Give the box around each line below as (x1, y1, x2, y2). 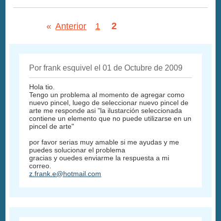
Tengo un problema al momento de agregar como (29, 90, 185, 99)
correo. (29, 161, 52, 170)
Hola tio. (29, 82, 55, 91)
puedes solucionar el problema (29, 146, 126, 154)
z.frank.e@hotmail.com (29, 169, 102, 178)
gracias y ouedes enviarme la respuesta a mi (29, 153, 170, 162)
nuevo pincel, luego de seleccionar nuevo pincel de (29, 98, 189, 107)
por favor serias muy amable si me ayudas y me (29, 138, 180, 146)
